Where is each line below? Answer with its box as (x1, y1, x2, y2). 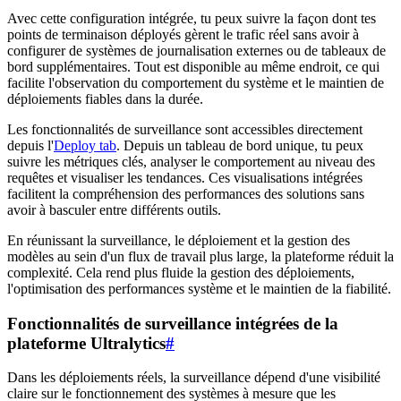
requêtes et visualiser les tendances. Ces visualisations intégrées (7, 169, 363, 185)
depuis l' (7, 137, 54, 153)
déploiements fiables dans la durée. (7, 90, 203, 107)
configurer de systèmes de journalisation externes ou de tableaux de (7, 42, 386, 58)
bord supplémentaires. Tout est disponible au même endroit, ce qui (7, 58, 380, 74)
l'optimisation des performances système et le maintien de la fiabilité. (7, 280, 391, 296)
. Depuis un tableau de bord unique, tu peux (116, 137, 363, 153)
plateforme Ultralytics (7, 333, 166, 353)
